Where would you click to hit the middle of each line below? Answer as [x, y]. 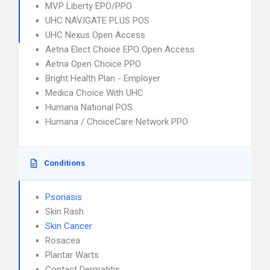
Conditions [64, 163]
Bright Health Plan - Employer [103, 78]
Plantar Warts [72, 255]
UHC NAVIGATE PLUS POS [97, 20]
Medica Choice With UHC [94, 93]
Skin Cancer [69, 226]
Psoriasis [64, 197]
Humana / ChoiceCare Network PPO [117, 122]
